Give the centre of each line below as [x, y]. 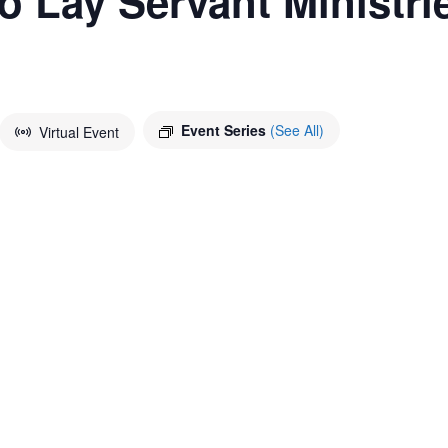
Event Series [226, 130]
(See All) [297, 130]
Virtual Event [79, 132]
